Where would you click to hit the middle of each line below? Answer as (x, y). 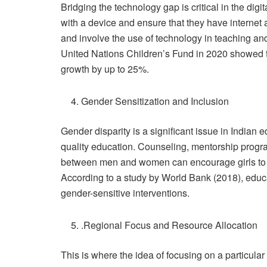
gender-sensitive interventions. (125, 193)
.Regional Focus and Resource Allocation (170, 225)
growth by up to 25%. (105, 69)
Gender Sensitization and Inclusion (155, 101)
